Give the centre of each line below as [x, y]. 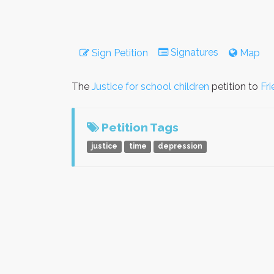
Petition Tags [139, 128]
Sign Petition [119, 53]
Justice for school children [150, 87]
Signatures [194, 53]
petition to [235, 87]
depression [180, 146]
